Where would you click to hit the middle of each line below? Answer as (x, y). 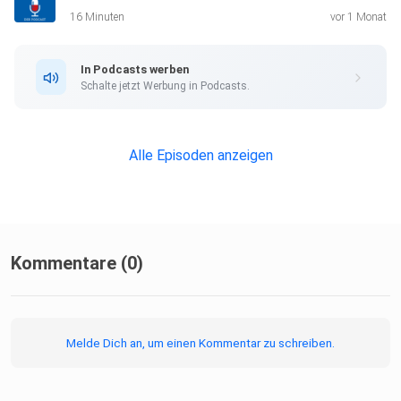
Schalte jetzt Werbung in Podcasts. (165, 85)
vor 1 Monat (358, 17)
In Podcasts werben (135, 69)
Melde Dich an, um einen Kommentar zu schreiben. (200, 343)
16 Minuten (97, 17)
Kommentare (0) (77, 264)
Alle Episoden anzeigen (200, 156)
